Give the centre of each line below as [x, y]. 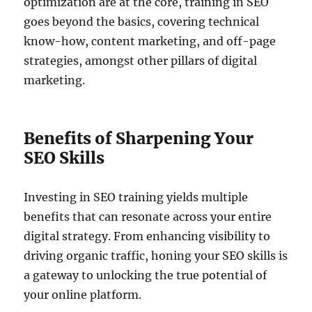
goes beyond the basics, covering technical [142, 21]
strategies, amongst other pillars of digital [141, 60]
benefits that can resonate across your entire [148, 216]
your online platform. [83, 294]
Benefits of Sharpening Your [139, 138]
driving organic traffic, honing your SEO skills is [156, 255]
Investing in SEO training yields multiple [136, 197]
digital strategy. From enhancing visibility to [147, 236]
